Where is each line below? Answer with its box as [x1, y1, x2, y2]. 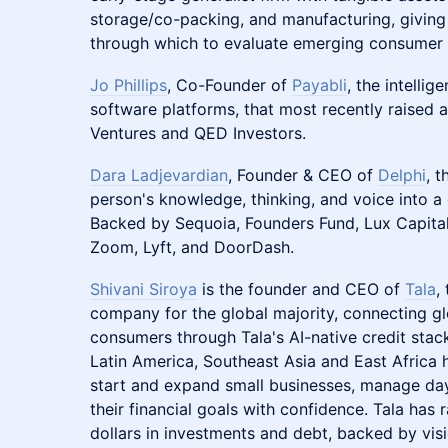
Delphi [378, 165, 426, 185]
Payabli [292, 75, 347, 95]
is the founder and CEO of [197, 279, 405, 299]
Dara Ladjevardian [90, 165, 228, 185]
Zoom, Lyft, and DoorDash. [90, 237, 294, 257]
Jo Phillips [90, 75, 167, 95]
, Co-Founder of [167, 75, 292, 95]
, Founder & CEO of [228, 165, 378, 185]
